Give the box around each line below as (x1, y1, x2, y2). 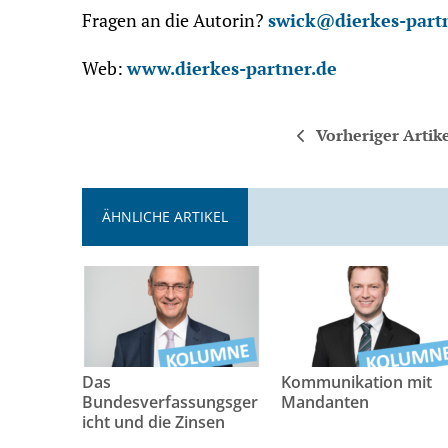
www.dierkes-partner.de (127, 57, 337, 80)
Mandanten (281, 390, 370, 413)
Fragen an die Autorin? (82, 9, 268, 32)
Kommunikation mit (281, 370, 433, 393)
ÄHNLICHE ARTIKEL (102, 207, 228, 226)
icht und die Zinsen (82, 410, 225, 433)
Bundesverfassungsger (82, 390, 258, 413)
